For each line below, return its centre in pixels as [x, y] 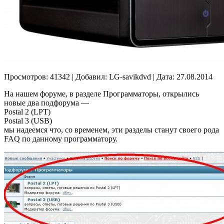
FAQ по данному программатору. [61, 139]
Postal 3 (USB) [28, 121]
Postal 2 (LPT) [27, 112]
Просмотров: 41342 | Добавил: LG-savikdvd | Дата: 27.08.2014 [108, 77]
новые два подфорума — [46, 103]
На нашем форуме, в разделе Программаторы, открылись [101, 94]
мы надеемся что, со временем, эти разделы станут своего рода [111, 130]
